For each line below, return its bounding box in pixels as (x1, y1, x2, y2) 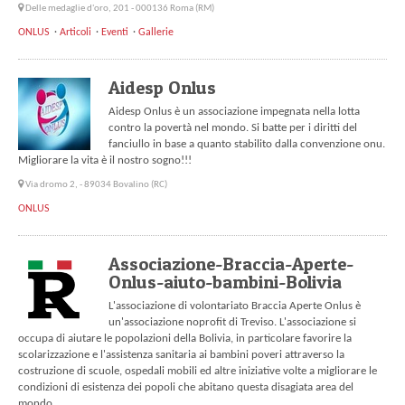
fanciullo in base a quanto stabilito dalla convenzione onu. (108, 138, 385, 151)
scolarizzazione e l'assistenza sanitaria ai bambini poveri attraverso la (18, 349, 344, 362)
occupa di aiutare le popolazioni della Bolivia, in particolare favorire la (18, 333, 352, 345)
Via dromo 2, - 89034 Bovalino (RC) (25, 180, 167, 191)
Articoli (60, 27, 91, 39)
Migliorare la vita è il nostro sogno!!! (18, 155, 192, 167)
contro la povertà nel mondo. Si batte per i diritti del (108, 122, 357, 135)
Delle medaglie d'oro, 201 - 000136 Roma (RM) (25, 4, 214, 14)
